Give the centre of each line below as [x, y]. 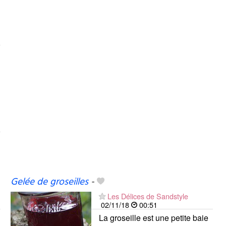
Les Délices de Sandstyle [148, 196]
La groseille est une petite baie [153, 217]
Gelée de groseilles [49, 182]
